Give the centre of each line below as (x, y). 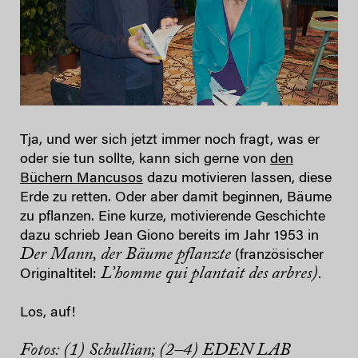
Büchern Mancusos (82, 179)
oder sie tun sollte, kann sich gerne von (145, 159)
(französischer (277, 255)
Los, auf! (48, 313)
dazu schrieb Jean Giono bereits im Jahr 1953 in (169, 236)
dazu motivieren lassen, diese (237, 179)
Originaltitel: (60, 274)
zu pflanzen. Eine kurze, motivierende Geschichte (173, 217)
